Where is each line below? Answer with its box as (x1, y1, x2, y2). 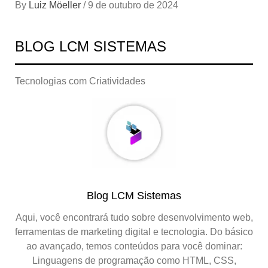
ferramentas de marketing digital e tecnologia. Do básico (15, 227, 253, 237)
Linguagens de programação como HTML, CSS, (32, 255, 236, 266)
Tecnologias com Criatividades (15, 76, 145, 87)
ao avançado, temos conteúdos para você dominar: (26, 241, 242, 252)
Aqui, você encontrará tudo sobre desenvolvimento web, (15, 212, 253, 223)
